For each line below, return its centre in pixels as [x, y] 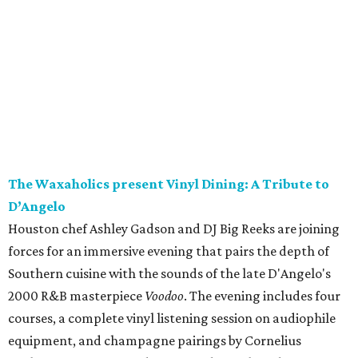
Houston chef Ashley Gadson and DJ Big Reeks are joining [174, 229]
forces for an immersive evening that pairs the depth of [169, 251]
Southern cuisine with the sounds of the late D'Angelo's [169, 274]
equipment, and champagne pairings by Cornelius [155, 341]
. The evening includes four [262, 296]
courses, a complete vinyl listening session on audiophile [172, 318]
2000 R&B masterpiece [76, 296]
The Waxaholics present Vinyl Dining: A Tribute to [169, 184]
